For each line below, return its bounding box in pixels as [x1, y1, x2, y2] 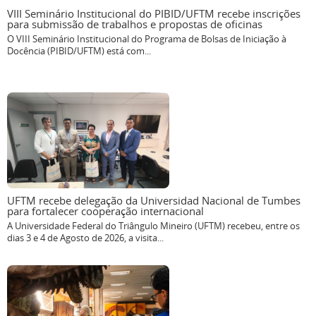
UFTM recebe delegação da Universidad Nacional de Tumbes [7, 193, 300, 208]
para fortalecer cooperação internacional [7, 204, 204, 219]
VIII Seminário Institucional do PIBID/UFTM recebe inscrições [7, 6, 300, 21]
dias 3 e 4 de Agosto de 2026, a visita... [7, 232, 164, 245]
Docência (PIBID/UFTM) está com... [7, 45, 151, 58]
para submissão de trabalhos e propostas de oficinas [7, 17, 262, 32]
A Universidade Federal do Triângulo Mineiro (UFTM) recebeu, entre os [7, 220, 300, 233]
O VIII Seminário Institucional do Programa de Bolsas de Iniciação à [7, 33, 286, 46]
